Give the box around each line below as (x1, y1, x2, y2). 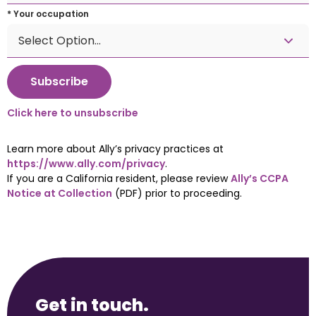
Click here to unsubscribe (7, 106, 138, 121)
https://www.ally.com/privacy (7, 157, 165, 171)
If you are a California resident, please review (7, 171, 231, 186)
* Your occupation (7, 8, 89, 20)
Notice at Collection (7, 186, 112, 201)
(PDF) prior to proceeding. (112, 186, 242, 201)
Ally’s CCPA (231, 171, 288, 186)
